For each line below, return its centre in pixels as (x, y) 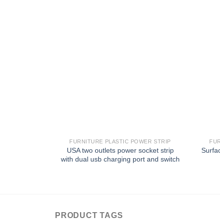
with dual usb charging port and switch (120, 159)
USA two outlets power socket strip (120, 151)
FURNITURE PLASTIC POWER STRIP (120, 142)
